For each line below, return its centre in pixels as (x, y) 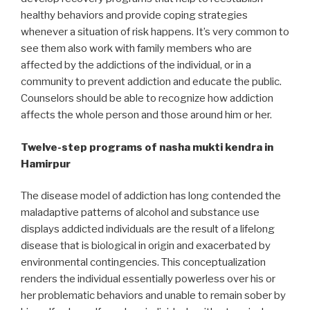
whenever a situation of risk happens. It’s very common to (155, 32)
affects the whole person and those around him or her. (146, 115)
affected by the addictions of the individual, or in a (136, 65)
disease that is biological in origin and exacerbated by (146, 246)
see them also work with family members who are (136, 49)
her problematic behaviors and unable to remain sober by (153, 296)
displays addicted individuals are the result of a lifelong (148, 229)
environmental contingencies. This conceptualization (143, 263)
